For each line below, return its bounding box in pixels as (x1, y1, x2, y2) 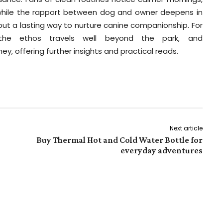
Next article (169, 123, 203, 132)
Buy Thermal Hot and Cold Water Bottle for (36, 134, 203, 145)
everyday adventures (120, 145, 203, 155)
